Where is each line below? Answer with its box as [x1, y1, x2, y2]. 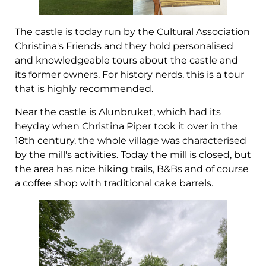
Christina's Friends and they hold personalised [15, 40, 233, 52]
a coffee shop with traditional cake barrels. [15, 177, 213, 189]
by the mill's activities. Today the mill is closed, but [15, 148, 251, 160]
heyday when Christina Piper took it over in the [15, 120, 238, 132]
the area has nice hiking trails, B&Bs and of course [15, 163, 249, 175]
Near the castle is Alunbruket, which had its [15, 106, 221, 118]
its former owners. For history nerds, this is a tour [15, 69, 244, 81]
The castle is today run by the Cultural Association [15, 26, 250, 38]
